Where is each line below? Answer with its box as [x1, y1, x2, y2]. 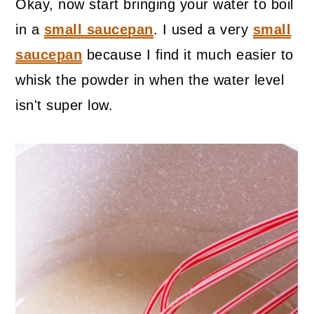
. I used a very [153, 21, 253, 37]
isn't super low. [15, 97, 114, 113]
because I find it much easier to [82, 46, 294, 62]
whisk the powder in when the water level [15, 71, 285, 88]
